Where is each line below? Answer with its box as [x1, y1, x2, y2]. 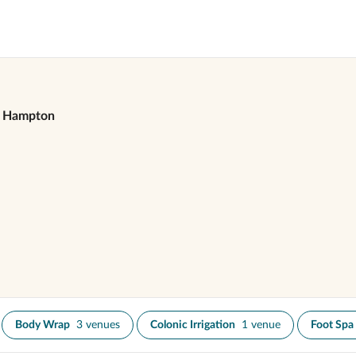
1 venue [242, 319, 281, 331]
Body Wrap [15, 319, 70, 331]
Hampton [2, 110, 55, 122]
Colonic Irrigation [150, 319, 235, 331]
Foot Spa [311, 319, 354, 331]
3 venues [76, 319, 120, 331]
